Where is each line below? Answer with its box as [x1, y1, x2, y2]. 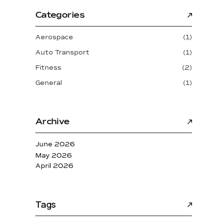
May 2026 [35, 151, 72, 160]
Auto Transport [35, 48, 89, 56]
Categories [35, 9, 85, 20]
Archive [35, 115, 70, 127]
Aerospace [35, 33, 73, 41]
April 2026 [35, 162, 73, 170]
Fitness [35, 63, 61, 72]
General [35, 79, 62, 87]
